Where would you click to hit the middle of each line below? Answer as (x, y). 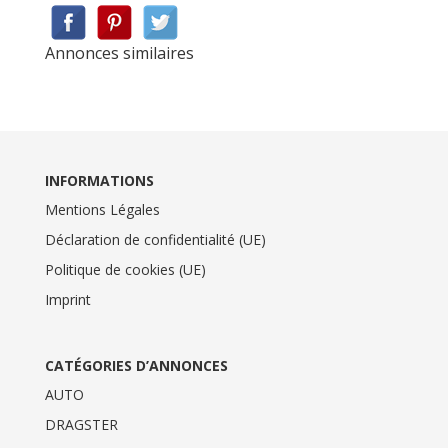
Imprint (67, 299)
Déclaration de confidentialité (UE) (155, 239)
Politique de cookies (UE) (125, 269)
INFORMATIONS (99, 180)
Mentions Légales (102, 209)
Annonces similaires (119, 53)
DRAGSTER (81, 425)
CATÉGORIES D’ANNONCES (136, 366)
